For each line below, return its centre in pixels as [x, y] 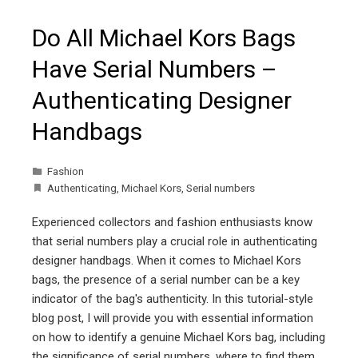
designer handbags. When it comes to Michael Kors [167, 261]
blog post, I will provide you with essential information [173, 318]
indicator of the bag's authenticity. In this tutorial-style [173, 299]
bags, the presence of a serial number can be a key [166, 280]
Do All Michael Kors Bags [164, 38]
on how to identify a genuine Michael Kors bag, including [179, 338]
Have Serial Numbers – [155, 70]
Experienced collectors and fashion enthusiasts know [172, 223]
